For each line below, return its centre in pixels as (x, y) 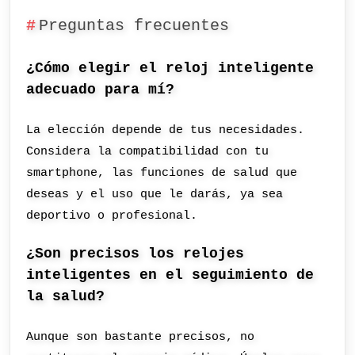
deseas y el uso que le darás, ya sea (155, 195)
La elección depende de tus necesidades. (166, 130)
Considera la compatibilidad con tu (148, 152)
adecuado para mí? (101, 90)
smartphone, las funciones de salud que (162, 173)
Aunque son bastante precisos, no (141, 336)
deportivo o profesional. (112, 216)
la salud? (66, 296)
